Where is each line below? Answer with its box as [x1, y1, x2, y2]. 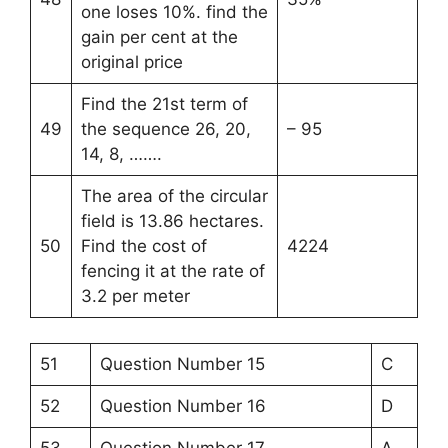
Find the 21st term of [80, 93, 248, 114]
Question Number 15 [99, 354, 265, 375]
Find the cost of [80, 235, 207, 256]
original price [80, 51, 183, 72]
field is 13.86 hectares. [80, 210, 264, 231]
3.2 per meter [80, 285, 190, 306]
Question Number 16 [99, 396, 266, 417]
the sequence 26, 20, [80, 118, 251, 139]
